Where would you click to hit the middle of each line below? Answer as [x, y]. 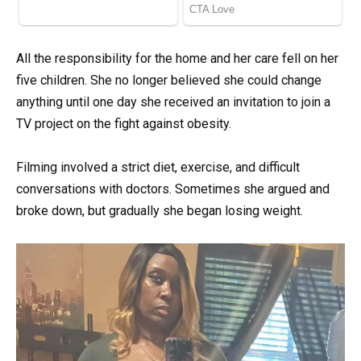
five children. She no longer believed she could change [169, 80]
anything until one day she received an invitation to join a [173, 102]
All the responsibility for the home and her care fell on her [177, 58]
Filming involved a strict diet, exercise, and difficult [158, 167]
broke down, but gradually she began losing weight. [160, 210]
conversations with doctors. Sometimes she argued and [173, 189]
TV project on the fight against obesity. [124, 123]
